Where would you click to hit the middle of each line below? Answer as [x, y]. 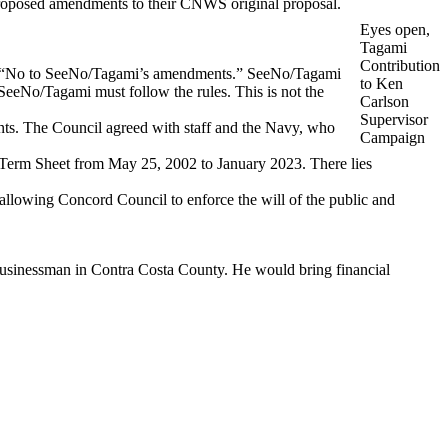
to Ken [381, 83]
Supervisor [394, 119]
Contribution [400, 65]
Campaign [392, 137]
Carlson [384, 101]
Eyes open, [395, 29]
